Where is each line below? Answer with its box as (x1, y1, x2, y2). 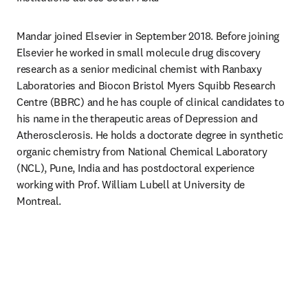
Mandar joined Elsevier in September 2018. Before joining (16, 29, 280, 43)
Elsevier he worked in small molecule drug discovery (16, 45, 261, 59)
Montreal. (16, 194, 62, 208)
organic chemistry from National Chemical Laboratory (16, 144, 267, 158)
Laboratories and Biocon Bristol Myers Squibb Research (16, 78, 276, 92)
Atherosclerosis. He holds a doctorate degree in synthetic (16, 128, 283, 142)
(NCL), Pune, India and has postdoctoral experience (16, 161, 254, 175)
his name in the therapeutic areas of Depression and (16, 111, 258, 125)
